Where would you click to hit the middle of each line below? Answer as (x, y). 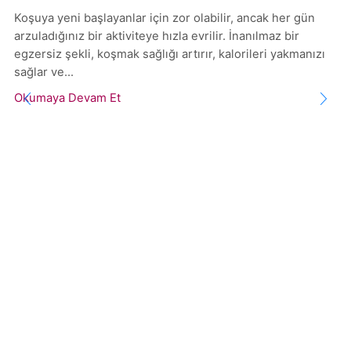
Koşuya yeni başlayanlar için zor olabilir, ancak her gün (165, 18)
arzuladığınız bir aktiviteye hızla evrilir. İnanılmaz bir (157, 36)
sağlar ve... (44, 72)
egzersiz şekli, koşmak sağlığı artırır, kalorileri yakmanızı (170, 54)
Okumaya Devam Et (67, 98)
